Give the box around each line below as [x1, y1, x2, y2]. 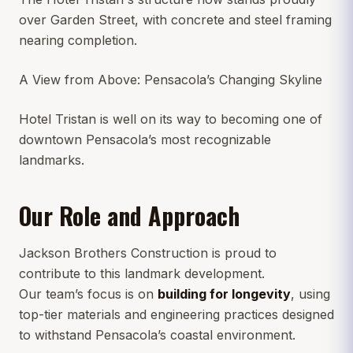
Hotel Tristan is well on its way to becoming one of [19, 110, 322, 127]
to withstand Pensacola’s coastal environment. [19, 326, 295, 343]
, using [291, 285, 330, 302]
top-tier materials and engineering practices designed [19, 306, 334, 322]
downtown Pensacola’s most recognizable [19, 131, 271, 147]
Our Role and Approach [19, 197, 240, 233]
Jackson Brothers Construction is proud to [19, 244, 277, 261]
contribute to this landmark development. [19, 265, 265, 281]
